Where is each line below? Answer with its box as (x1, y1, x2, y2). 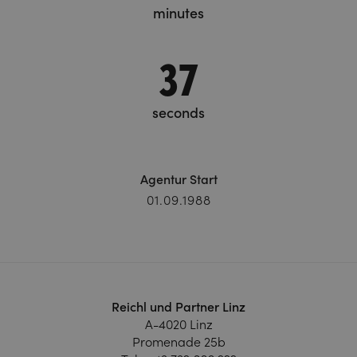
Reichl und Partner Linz (112, 298, 245, 315)
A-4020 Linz (144, 316, 213, 332)
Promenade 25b (131, 333, 226, 350)
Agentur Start (139, 171, 218, 188)
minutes (153, 4, 204, 23)
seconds (152, 104, 205, 123)
